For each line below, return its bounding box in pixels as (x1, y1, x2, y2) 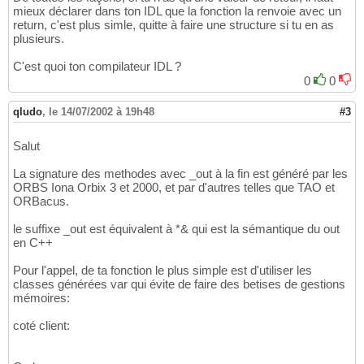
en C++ (13, 236, 53, 250)
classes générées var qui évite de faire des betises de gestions (13, 277, 345, 292)
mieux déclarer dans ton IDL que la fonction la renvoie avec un (13, 4, 341, 19)
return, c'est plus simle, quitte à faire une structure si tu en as (13, 18, 334, 32)
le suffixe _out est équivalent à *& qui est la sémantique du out (13, 222, 340, 236)
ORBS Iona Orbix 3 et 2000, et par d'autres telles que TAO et (13, 180, 335, 195)
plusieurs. (13, 32, 64, 46)
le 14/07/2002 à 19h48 (49, 106, 154, 119)
